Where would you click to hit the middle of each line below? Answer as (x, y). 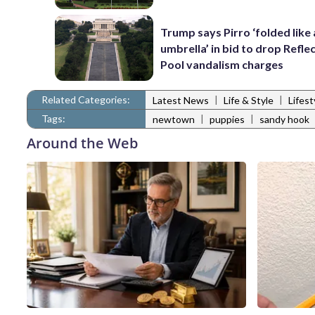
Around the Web (82, 143)
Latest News (181, 101)
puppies (227, 120)
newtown (174, 120)
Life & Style (249, 101)
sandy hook (284, 120)
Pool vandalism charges (222, 64)
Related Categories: (86, 99)
